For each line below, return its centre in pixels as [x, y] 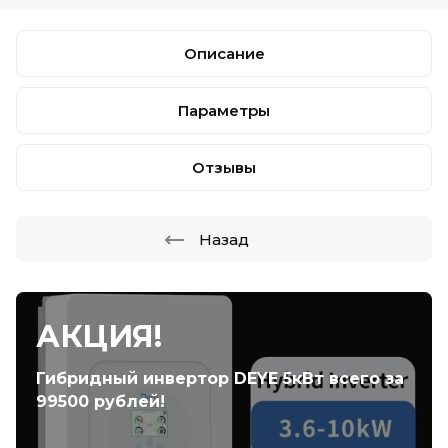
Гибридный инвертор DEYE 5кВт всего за [220, 378]
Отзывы [224, 167]
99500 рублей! [100, 401]
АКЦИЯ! [99, 336]
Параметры [224, 110]
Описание [224, 53]
